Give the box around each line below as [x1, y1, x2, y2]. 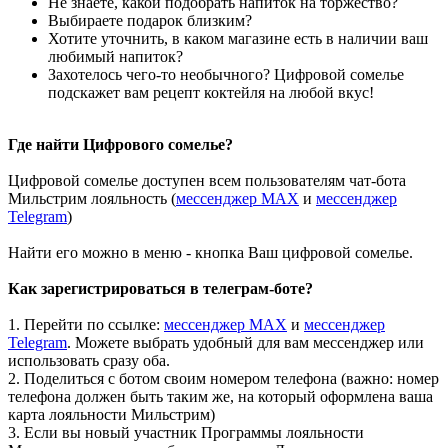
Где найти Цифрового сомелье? [8, 136, 233, 153]
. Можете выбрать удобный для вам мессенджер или [67, 334, 424, 351]
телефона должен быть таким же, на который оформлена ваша [8, 388, 433, 405]
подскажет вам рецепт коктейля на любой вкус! [48, 84, 374, 101]
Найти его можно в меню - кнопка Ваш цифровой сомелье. [8, 244, 413, 261]
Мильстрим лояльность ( [8, 190, 176, 207]
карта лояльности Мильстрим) [8, 406, 215, 423]
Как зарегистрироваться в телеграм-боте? [8, 280, 313, 297]
